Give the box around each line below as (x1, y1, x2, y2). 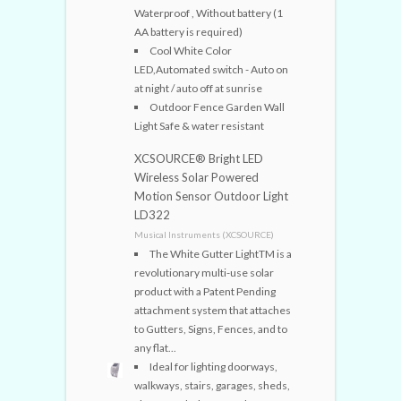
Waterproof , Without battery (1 (134, 5, 283, 20)
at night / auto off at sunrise (134, 81, 262, 95)
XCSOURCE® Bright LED (134, 150, 263, 166)
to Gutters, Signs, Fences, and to (134, 321, 287, 336)
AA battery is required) (134, 24, 243, 38)
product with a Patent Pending (134, 284, 276, 298)
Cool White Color (149, 43, 232, 57)
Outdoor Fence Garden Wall (149, 99, 285, 114)
